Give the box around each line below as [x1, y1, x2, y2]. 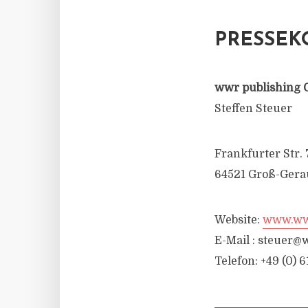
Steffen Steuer [214, 102, 292, 115]
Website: [214, 214, 263, 226]
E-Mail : [214, 234, 258, 247]
